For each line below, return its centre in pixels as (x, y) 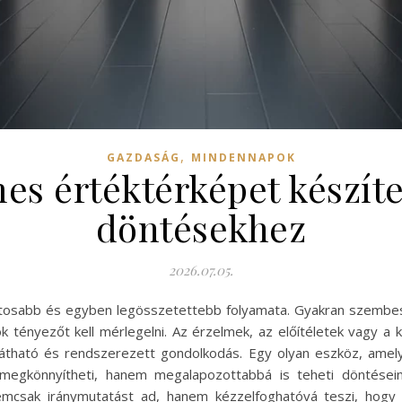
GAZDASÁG (143, 157)
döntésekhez (201, 227)
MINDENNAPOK (243, 157)
